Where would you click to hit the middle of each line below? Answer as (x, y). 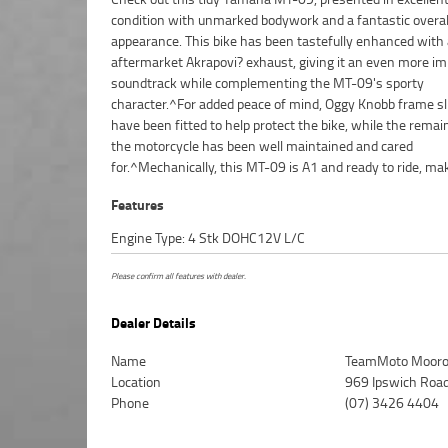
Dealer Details (153, 322)
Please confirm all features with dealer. (178, 276)
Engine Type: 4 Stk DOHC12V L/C (208, 238)
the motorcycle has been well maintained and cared (262, 146)
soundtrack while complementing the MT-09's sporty (267, 83)
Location (136, 381)
